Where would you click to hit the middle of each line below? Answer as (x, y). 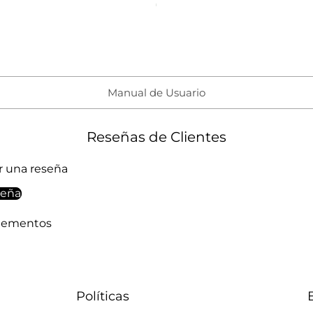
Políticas (102, 296)
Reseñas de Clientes (156, 137)
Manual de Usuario (156, 93)
